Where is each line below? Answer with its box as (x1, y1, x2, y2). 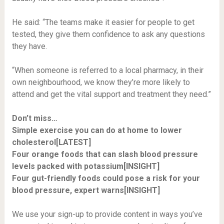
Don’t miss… (11, 113, 57, 123)
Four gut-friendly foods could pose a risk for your (11, 173, 200, 183)
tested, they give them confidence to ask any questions (11, 29, 205, 39)
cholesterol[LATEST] (11, 137, 91, 147)
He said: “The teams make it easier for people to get (11, 17, 194, 27)
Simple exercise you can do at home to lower (11, 125, 182, 135)
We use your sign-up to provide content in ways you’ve (11, 209, 202, 219)
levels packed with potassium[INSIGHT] (11, 161, 159, 171)
